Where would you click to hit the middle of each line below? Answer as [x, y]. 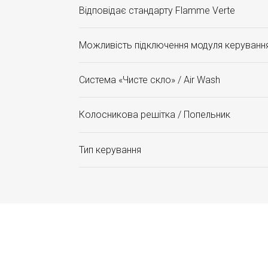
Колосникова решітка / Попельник [155, 115]
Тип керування [110, 150]
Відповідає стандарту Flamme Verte [157, 10]
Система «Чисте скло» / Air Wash [150, 80]
